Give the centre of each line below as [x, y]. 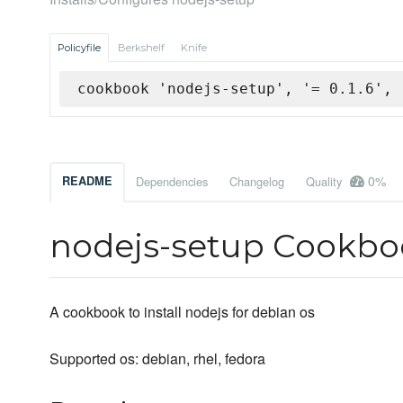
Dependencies [172, 182]
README [87, 181]
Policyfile [79, 48]
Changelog [257, 182]
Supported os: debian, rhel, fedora [157, 359]
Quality [326, 182]
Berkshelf [141, 48]
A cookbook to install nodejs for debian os [182, 312]
